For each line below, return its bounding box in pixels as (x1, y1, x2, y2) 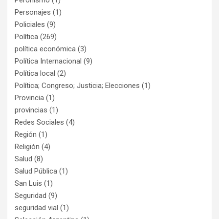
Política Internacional (15, 56, 82, 66)
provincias (15, 105, 47, 114)
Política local (15, 68, 55, 78)
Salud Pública (15, 166, 57, 175)
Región (15, 130, 37, 139)
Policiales (15, 20, 45, 29)
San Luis (15, 178, 42, 188)
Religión (15, 142, 40, 151)
